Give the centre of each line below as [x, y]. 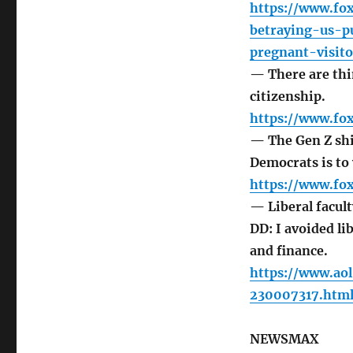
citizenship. [287, 97]
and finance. [288, 251]
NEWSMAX [284, 339]
